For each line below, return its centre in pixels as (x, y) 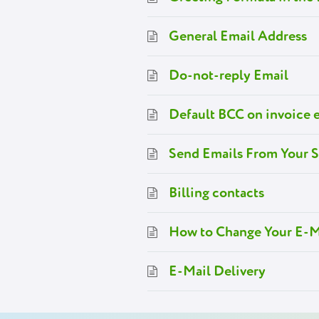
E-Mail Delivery (217, 271)
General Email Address (238, 36)
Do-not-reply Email (229, 75)
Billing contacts (216, 193)
